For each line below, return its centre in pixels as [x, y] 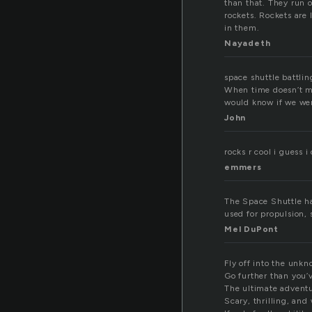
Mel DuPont [251, 229]
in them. [242, 28]
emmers [243, 167]
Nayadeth [248, 44]
